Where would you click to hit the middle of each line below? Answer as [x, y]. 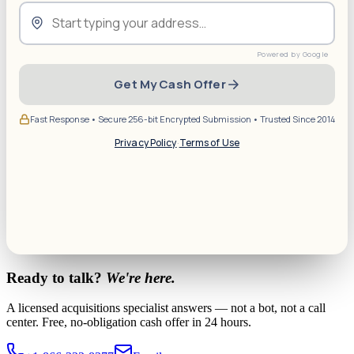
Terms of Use [209, 142]
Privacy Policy [145, 142]
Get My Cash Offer [170, 85]
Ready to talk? [56, 277]
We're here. [141, 277]
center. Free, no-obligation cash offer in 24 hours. [129, 322]
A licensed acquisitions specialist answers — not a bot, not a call [166, 308]
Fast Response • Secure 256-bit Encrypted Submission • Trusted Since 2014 [183, 119]
